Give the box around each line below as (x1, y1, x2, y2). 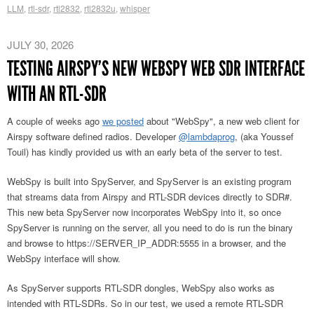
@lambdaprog (179, 129, 235, 143)
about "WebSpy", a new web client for (144, 114, 299, 128)
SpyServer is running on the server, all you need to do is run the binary (7, 220, 293, 234)
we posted (102, 114, 144, 128)
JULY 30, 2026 (7, 36, 74, 52)
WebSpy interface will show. (7, 251, 121, 265)
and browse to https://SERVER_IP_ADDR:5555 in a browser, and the (7, 235, 286, 250)
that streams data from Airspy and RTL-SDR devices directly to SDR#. (7, 189, 292, 203)
